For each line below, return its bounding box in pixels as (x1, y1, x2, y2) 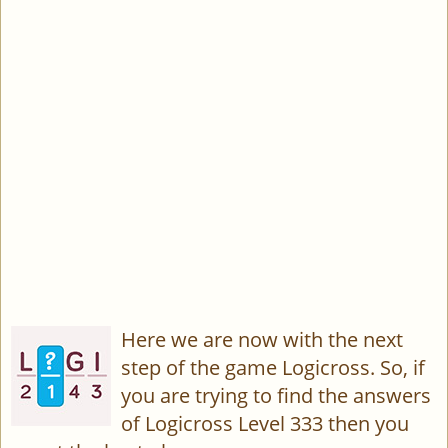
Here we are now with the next (121, 326, 403, 353)
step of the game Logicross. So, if (121, 354, 425, 381)
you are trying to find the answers (121, 382, 431, 409)
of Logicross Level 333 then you (121, 410, 409, 437)
